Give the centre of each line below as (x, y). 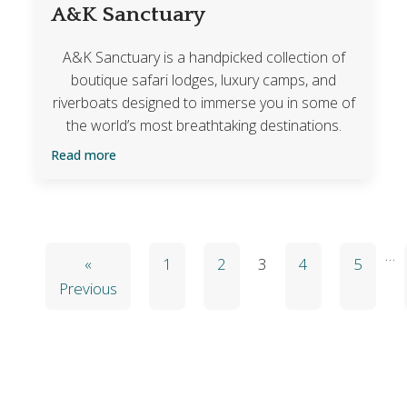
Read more (83, 154)
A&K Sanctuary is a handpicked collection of (203, 57)
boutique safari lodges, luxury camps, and (203, 79)
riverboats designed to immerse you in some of (203, 102)
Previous (88, 289)
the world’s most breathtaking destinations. (203, 125)
